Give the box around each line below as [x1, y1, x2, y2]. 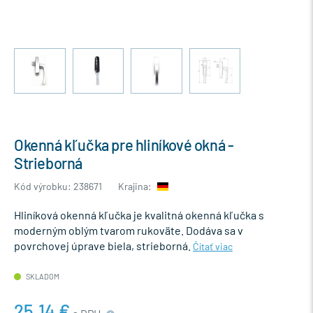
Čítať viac [193, 240, 233, 252]
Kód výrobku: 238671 [14, 180, 102, 192]
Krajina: [118, 180, 154, 192]
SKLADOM [24, 271, 59, 281]
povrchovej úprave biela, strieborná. [14, 238, 193, 252]
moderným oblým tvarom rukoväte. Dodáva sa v [14, 223, 243, 237]
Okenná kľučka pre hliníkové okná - [14, 135, 234, 154]
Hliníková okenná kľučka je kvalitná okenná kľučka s [14, 208, 264, 221]
